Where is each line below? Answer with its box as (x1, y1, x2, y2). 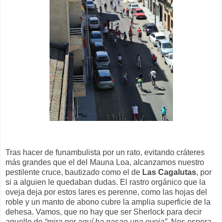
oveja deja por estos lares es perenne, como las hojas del (5, 187, 207, 196)
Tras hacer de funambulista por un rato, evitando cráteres (5, 148, 205, 157)
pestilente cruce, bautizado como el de (5, 167, 142, 176)
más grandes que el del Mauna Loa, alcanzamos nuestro (5, 158, 204, 166)
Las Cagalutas (142, 167, 196, 176)
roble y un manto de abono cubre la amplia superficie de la (5, 197, 211, 206)
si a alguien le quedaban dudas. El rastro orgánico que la (5, 177, 206, 186)
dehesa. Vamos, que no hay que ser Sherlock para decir (5, 207, 202, 216)
